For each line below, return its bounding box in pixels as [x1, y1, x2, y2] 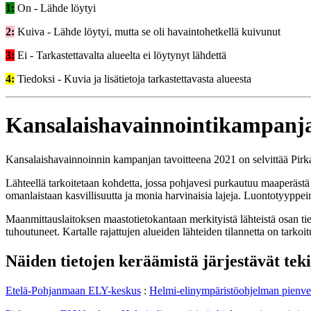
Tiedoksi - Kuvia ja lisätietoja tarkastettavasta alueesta [15, 72, 251, 85]
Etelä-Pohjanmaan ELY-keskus [6, 284, 141, 296]
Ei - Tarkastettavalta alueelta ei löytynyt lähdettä [15, 49, 226, 61]
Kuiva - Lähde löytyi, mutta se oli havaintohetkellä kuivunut [15, 25, 280, 37]
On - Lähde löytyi [15, 1, 96, 14]
